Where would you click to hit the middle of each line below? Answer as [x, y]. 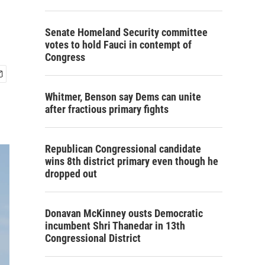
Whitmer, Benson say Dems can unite [123, 97]
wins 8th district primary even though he [132, 161]
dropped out [71, 174]
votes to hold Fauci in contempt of [118, 45]
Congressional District [93, 238]
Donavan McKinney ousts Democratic [124, 213]
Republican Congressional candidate [123, 149]
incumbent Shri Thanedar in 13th [115, 226]
